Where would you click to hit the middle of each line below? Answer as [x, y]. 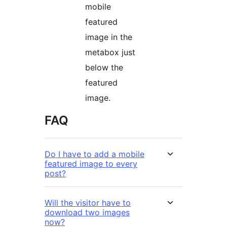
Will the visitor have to [88, 203]
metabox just [110, 52]
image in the [109, 37]
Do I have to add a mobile [94, 154]
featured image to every [91, 164]
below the [104, 68]
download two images [87, 213]
